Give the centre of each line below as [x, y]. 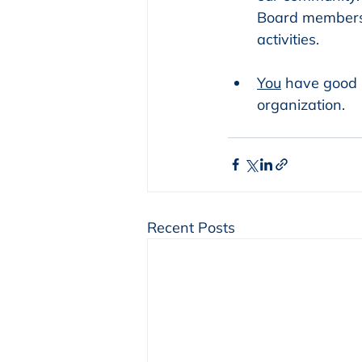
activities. [288, 39]
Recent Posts [191, 227]
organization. [301, 104]
